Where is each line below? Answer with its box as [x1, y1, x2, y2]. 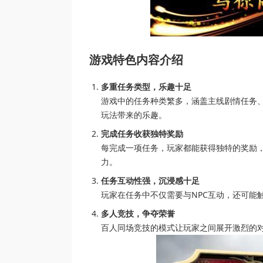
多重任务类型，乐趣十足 [101, 80, 191, 92]
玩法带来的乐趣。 [101, 109, 167, 120]
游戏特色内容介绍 [89, 51, 183, 68]
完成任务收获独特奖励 [101, 127, 183, 139]
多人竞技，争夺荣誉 [101, 207, 175, 219]
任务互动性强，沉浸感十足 [101, 174, 200, 186]
